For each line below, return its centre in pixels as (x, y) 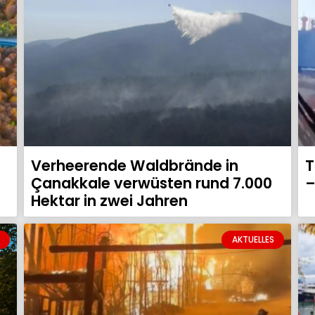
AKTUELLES (253, 239)
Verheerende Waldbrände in (135, 165)
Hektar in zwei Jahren (109, 200)
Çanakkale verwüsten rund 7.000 (152, 183)
